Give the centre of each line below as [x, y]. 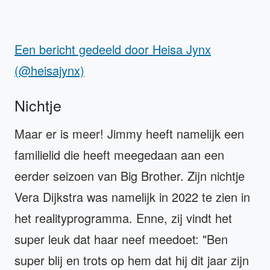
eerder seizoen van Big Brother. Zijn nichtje [130, 176]
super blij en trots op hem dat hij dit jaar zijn [132, 260]
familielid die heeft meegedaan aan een [119, 155]
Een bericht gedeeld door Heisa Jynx [113, 49]
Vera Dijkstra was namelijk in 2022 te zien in [132, 197]
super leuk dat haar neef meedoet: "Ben [121, 239]
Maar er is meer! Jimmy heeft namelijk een [129, 133]
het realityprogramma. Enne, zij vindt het [123, 218]
